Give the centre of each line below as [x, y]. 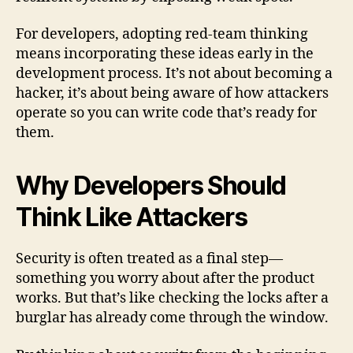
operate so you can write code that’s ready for [166, 113]
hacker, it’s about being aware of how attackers [172, 94]
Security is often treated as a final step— [149, 259]
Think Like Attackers [132, 217]
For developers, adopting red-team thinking [162, 35]
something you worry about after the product [165, 279]
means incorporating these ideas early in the [165, 54]
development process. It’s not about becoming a [174, 74]
